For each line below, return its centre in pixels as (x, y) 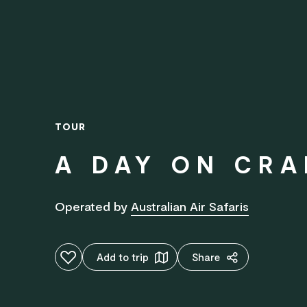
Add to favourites (80, 256)
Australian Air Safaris (190, 206)
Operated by (93, 206)
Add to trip (123, 257)
